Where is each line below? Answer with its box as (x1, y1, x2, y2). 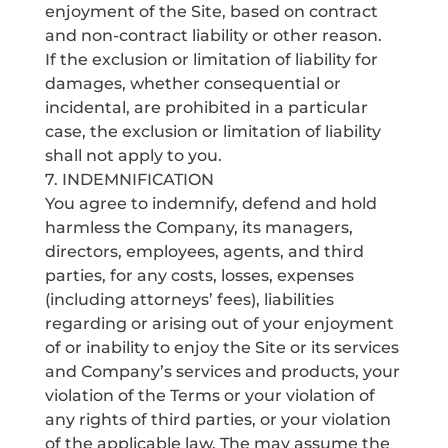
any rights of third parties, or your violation (44, 410, 391, 429)
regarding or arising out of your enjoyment (44, 314, 394, 333)
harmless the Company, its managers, (44, 218, 353, 237)
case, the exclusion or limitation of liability (44, 122, 381, 141)
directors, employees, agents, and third (44, 242, 364, 261)
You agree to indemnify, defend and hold (44, 194, 377, 213)
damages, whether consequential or (44, 74, 341, 93)
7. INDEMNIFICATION (44, 170, 214, 189)
